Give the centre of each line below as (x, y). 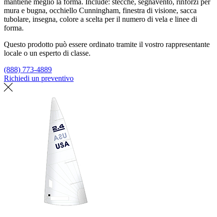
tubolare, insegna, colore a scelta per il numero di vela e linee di (101, 19)
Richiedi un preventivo (39, 78)
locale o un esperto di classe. (47, 53)
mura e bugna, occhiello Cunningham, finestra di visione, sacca (100, 10)
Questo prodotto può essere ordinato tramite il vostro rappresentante (107, 44)
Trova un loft (95, 78)
